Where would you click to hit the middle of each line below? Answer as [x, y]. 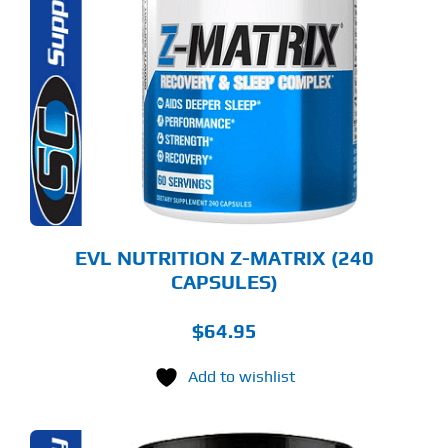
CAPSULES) [224, 281]
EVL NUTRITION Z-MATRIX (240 [224, 257]
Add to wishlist [241, 376]
